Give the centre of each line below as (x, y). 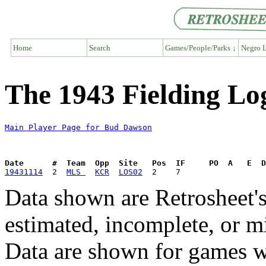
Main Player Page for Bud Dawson (78, 128)
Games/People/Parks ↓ (200, 47)
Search (100, 47)
